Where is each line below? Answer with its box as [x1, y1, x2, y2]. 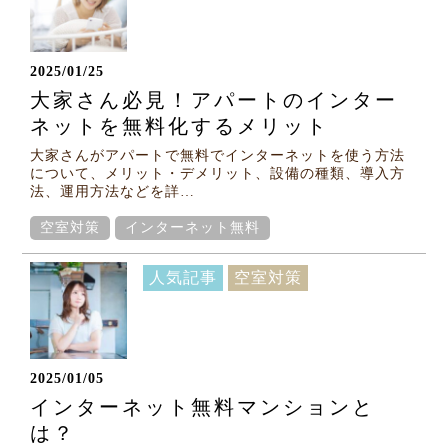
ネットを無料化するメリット [30, 114, 330, 137]
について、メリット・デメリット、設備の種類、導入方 [30, 165, 406, 181]
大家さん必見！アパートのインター [30, 88, 399, 111]
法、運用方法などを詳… [30, 183, 196, 199]
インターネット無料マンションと [30, 395, 376, 418]
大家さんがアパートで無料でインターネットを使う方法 [30, 147, 406, 163]
